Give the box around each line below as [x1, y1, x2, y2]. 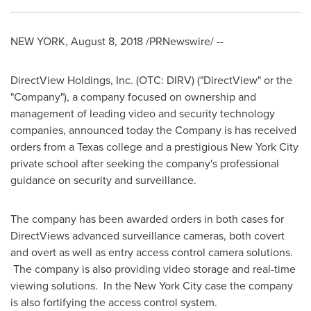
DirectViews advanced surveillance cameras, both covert [10, 228, 285, 244]
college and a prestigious [103, 139, 230, 155]
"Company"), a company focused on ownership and [10, 89, 256, 105]
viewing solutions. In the [10, 278, 134, 294]
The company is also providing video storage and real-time [10, 261, 296, 277]
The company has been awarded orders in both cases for [10, 211, 284, 227]
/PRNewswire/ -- [143, 33, 224, 49]
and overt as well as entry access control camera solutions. [10, 244, 293, 260]
